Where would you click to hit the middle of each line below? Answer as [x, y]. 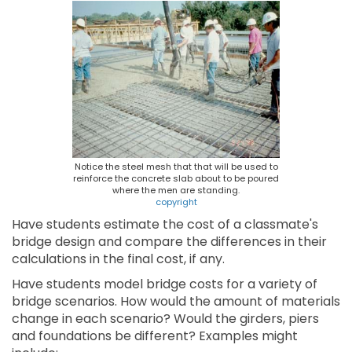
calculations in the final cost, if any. [118, 259]
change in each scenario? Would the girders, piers [165, 319]
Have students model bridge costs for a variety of [165, 284]
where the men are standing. [176, 190]
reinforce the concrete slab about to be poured [176, 178]
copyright [176, 202]
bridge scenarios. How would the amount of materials [176, 301]
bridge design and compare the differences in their [169, 242]
